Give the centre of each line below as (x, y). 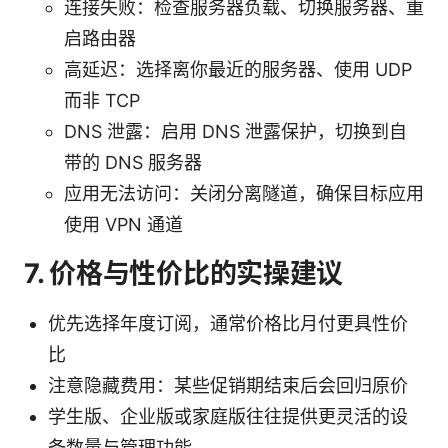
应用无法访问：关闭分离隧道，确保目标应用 (244, 193)
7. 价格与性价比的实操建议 (184, 273)
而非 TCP (102, 100)
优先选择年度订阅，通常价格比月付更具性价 (228, 323)
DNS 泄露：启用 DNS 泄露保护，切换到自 (235, 131)
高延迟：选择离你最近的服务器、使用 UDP (238, 69)
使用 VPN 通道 (123, 224)
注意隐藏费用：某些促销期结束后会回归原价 (228, 385)
